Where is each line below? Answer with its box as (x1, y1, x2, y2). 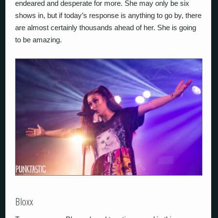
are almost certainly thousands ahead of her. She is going (15, 23, 197, 32)
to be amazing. (15, 36, 64, 44)
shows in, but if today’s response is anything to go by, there (15, 11, 202, 20)
